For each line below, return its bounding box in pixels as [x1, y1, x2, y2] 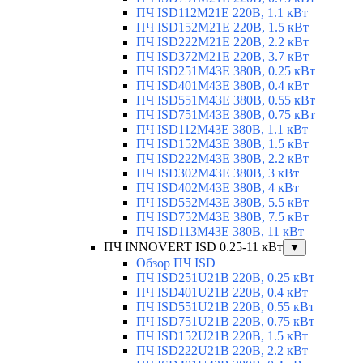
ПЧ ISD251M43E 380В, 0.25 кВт [136, 64, 315, 79]
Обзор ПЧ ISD [136, 256, 216, 271]
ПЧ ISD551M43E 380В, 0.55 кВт [136, 93, 315, 108]
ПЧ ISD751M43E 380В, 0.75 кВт [136, 108, 315, 122]
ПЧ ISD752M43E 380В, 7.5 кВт [136, 210, 309, 224]
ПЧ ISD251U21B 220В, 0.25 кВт [136, 271, 314, 285]
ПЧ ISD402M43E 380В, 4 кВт [136, 181, 299, 195]
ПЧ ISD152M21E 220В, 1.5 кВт [136, 20, 309, 35]
